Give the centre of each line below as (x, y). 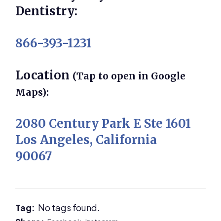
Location (44, 75)
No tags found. (69, 207)
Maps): (32, 92)
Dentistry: (47, 11)
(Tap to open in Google (129, 76)
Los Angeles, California (86, 140)
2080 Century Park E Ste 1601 (103, 123)
